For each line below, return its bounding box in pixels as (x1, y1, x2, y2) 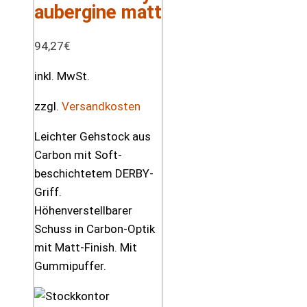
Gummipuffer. (34, 258, 106, 273)
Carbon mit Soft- (34, 147, 122, 162)
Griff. (34, 184, 62, 199)
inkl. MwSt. (34, 69, 90, 83)
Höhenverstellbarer (34, 203, 132, 217)
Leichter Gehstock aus (34, 129, 151, 143)
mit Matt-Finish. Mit (34, 240, 137, 254)
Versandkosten (62, 99, 140, 113)
